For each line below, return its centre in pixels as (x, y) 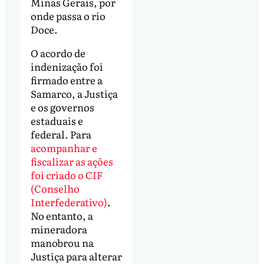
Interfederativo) (69, 202)
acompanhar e (64, 147)
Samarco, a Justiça (74, 93)
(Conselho (55, 188)
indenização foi (67, 66)
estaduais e (57, 120)
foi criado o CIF (66, 174)
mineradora (59, 229)
